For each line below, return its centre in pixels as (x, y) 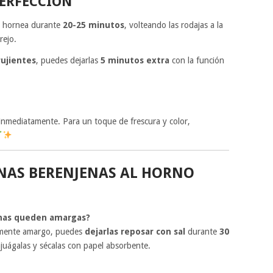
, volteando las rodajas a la (174, 25)
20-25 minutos (94, 25)
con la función (197, 60)
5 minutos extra (135, 60)
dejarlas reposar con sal (135, 231)
